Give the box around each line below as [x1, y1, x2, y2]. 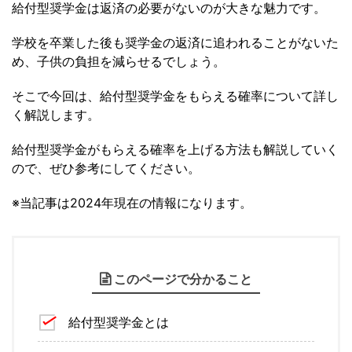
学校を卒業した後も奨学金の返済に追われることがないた [12, 35, 339, 51]
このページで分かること [114, 271, 252, 288]
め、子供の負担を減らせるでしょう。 [12, 53, 225, 70]
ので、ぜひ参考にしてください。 [12, 160, 200, 177]
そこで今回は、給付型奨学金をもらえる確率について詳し [12, 88, 339, 104]
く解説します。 [12, 107, 100, 123]
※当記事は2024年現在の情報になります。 [12, 195, 252, 211]
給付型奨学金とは [68, 314, 169, 331]
